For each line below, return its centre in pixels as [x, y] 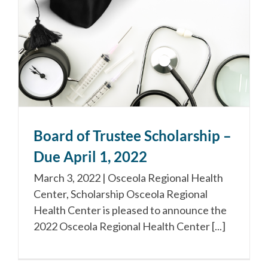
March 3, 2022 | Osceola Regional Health [128, 177]
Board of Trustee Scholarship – [133, 135]
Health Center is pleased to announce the [130, 210]
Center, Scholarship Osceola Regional [121, 194]
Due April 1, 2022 [90, 156]
